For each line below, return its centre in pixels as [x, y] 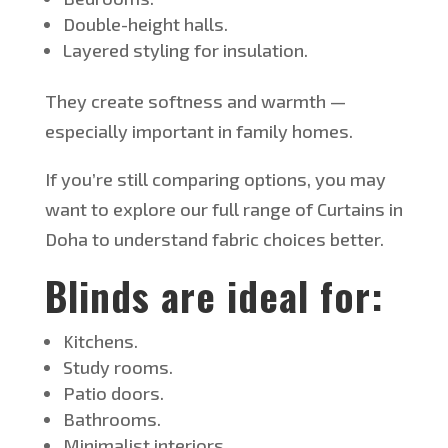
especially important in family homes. [198, 131]
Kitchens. [100, 341]
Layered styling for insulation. [185, 50]
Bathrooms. [111, 419]
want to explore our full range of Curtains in [223, 209]
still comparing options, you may [249, 179]
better [354, 239]
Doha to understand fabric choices [187, 239]
